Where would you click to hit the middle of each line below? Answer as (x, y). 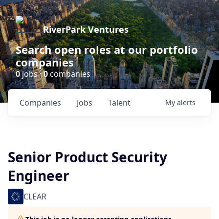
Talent (119, 103)
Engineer (39, 175)
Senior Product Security (88, 157)
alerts (186, 102)
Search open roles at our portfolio (107, 49)
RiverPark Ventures (86, 29)
